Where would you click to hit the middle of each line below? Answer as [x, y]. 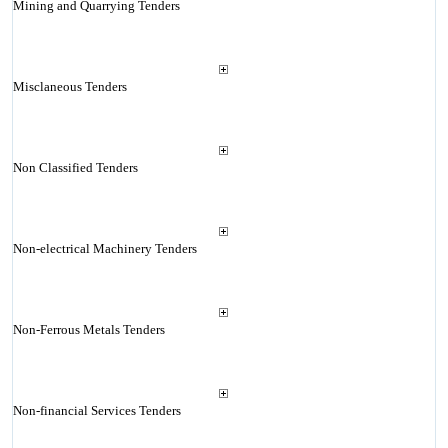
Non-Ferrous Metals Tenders [88, 329]
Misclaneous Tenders [69, 86]
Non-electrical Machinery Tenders [104, 248]
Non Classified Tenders [75, 167]
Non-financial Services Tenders [96, 410]
